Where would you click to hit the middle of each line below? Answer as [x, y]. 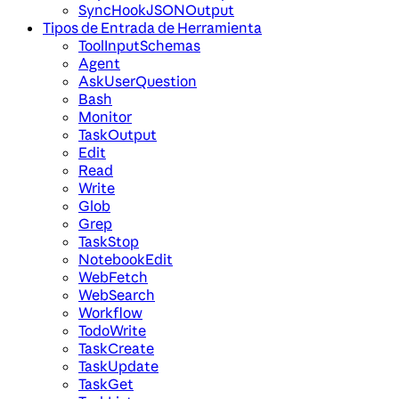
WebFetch [113, 277]
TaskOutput [118, 135]
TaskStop [109, 242]
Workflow [110, 313]
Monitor [105, 117]
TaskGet [106, 384]
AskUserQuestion [138, 81]
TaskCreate [116, 349]
